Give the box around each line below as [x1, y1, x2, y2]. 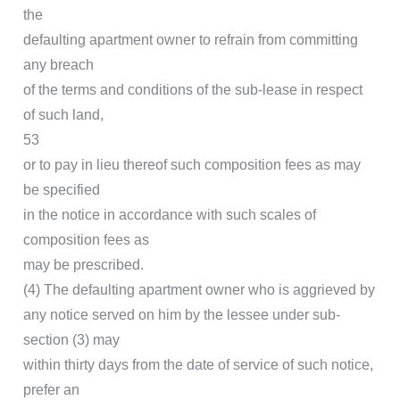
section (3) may [23, 332, 120, 348]
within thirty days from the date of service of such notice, [23, 357, 373, 373]
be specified [23, 182, 100, 198]
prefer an [23, 382, 79, 398]
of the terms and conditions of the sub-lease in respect [23, 82, 362, 98]
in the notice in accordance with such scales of [23, 207, 316, 223]
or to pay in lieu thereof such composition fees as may [23, 157, 361, 173]
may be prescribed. [23, 257, 144, 273]
